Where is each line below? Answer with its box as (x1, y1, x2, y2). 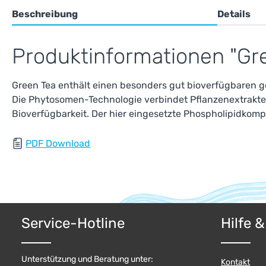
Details (217, 8, 251, 20)
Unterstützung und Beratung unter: (21, 254, 153, 265)
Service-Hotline (21, 215, 125, 232)
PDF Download (26, 138, 91, 150)
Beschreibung (12, 8, 78, 20)
